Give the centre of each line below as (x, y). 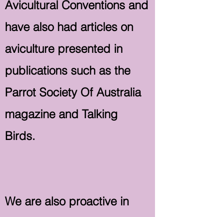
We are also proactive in (67, 201)
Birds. (20, 136)
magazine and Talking (61, 114)
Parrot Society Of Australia (73, 92)
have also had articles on (69, 27)
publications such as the (68, 70)
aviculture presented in (64, 49)
